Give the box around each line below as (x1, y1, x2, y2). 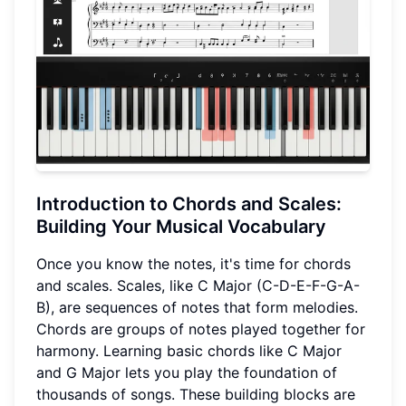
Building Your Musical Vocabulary (36, 216, 326, 238)
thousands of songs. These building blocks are (36, 385, 355, 404)
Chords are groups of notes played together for (36, 320, 365, 339)
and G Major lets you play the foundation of (36, 363, 337, 382)
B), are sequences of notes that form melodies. (36, 298, 358, 317)
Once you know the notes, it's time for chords (36, 255, 351, 274)
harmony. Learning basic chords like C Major (36, 342, 342, 361)
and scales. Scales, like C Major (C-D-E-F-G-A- (36, 276, 360, 295)
